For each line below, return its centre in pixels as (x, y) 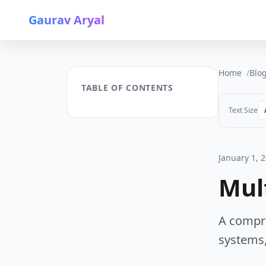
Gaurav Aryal (66, 20)
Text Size (243, 110)
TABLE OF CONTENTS (127, 88)
